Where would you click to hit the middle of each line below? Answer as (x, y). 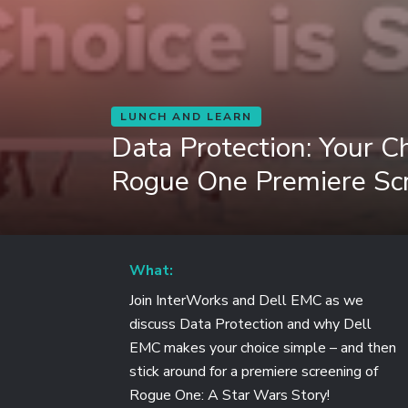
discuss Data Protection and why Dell (250, 324)
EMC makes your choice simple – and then (263, 348)
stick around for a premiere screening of (254, 372)
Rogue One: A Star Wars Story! (229, 395)
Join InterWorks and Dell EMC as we (246, 301)
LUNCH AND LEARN (186, 117)
